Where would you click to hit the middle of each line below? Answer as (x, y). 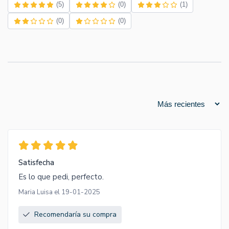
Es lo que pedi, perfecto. (61, 177)
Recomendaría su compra (75, 215)
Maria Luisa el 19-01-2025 (59, 192)
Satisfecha (36, 163)
